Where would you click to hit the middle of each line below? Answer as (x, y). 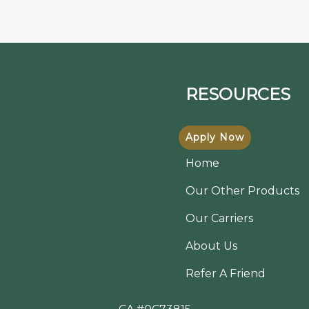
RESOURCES (238, 94)
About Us (211, 246)
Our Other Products (242, 191)
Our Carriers (219, 218)
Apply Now (215, 137)
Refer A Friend (226, 273)
